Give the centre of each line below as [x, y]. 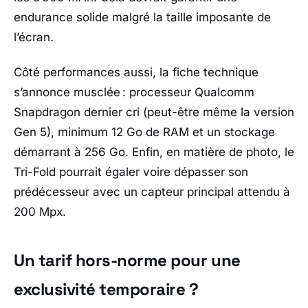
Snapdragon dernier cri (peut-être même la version [154, 112]
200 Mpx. [40, 212]
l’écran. [34, 37]
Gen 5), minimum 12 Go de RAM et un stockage [144, 132]
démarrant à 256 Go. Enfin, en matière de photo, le [154, 152]
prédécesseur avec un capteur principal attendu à [152, 192]
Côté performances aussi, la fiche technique [136, 73]
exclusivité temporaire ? [106, 289]
